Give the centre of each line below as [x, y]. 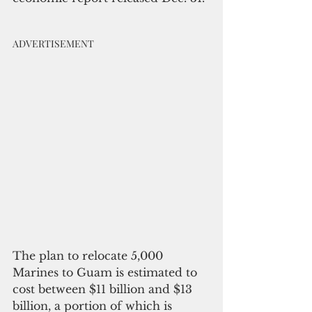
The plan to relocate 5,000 [89, 255]
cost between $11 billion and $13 [104, 289]
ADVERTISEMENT [53, 43]
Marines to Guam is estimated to [107, 272]
